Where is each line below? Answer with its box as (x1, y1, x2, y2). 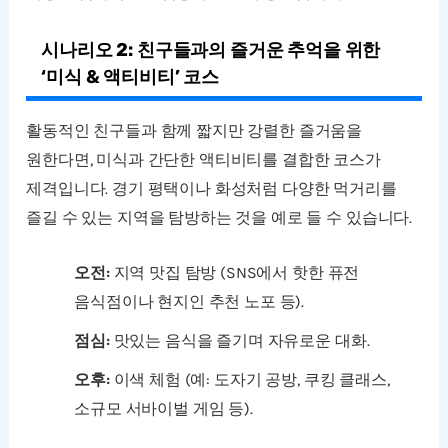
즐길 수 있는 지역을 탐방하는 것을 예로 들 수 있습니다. (26, 208, 413, 228)
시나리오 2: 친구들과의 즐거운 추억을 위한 (41, 39, 381, 62)
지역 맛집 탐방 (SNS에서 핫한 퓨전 (109, 262, 360, 282)
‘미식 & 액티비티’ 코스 (41, 66, 219, 89)
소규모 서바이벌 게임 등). (74, 398, 253, 418)
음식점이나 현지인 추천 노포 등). (74, 291, 305, 311)
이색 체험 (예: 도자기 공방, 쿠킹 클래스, (109, 369, 390, 389)
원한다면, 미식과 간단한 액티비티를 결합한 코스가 (26, 150, 381, 170)
